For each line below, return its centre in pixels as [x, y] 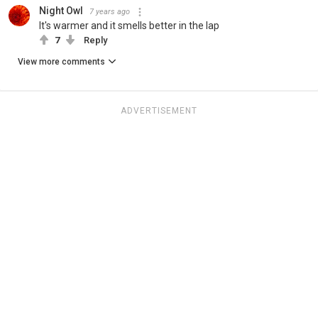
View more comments [61, 62]
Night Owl [61, 11]
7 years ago [110, 12]
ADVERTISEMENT [159, 111]
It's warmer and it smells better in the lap [129, 26]
